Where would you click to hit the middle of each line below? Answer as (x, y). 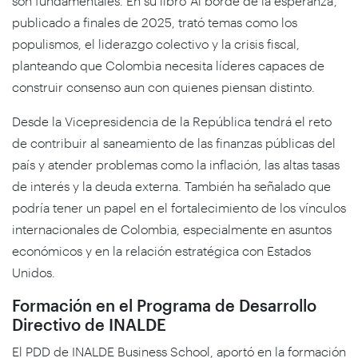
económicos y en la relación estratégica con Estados (161, 250)
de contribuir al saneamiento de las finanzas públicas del (174, 142)
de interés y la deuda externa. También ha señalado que (171, 185)
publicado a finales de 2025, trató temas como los (155, 22)
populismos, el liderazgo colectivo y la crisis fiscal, (156, 43)
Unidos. (34, 272)
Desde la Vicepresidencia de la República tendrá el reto (172, 121)
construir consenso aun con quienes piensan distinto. (163, 86)
